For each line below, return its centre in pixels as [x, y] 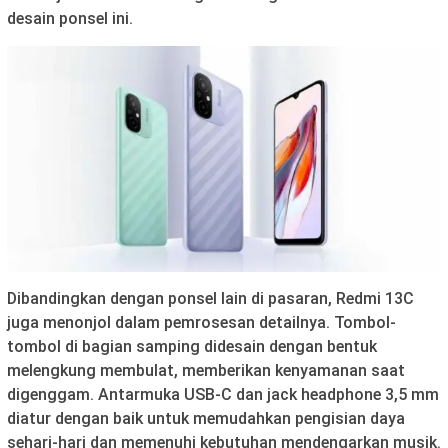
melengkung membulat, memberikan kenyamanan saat [206, 370]
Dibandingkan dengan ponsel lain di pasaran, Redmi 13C [210, 298]
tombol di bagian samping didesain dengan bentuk [192, 346]
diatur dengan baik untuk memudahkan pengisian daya [206, 418]
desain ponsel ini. [70, 19]
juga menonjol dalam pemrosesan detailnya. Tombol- [201, 322]
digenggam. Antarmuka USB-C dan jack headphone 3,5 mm [223, 394]
